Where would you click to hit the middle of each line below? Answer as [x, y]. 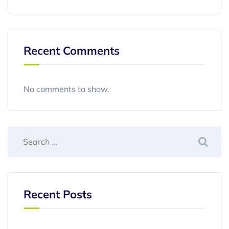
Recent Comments [72, 51]
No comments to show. [66, 89]
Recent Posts [58, 194]
